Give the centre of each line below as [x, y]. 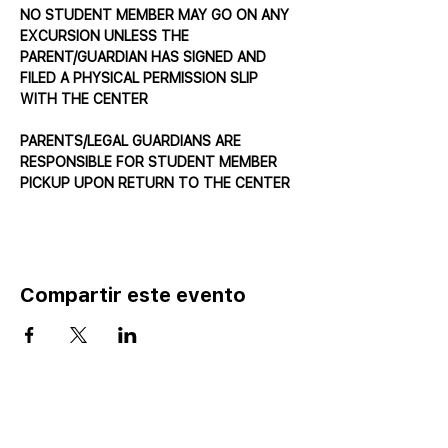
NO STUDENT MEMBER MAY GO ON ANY [156, 15]
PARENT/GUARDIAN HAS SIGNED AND [145, 57]
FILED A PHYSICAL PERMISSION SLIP [141, 78]
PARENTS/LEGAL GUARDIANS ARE [132, 141]
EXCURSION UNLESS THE [106, 36]
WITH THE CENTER [84, 99]
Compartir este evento [133, 295]
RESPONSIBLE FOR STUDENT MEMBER [150, 162]
